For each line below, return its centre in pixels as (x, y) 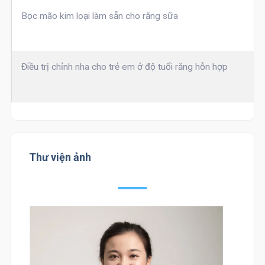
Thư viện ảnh (60, 157)
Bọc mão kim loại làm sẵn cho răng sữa (99, 16)
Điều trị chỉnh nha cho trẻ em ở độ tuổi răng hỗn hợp (124, 67)
